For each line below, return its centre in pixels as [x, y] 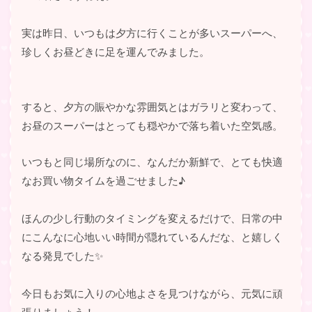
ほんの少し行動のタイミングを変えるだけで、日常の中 [152, 218]
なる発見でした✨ [62, 256]
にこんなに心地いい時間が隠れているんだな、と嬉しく [152, 237]
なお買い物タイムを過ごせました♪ [103, 180]
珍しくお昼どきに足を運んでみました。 [116, 52]
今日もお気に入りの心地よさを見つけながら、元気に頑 [152, 293]
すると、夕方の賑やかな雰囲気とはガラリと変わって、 [152, 107]
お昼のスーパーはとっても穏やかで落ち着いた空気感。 [152, 125]
